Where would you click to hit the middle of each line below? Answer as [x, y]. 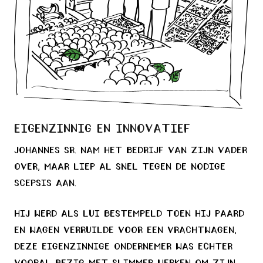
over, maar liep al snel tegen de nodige [120, 167]
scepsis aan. [45, 183]
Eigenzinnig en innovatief [102, 129]
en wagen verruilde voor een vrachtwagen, [125, 230]
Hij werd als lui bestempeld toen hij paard [129, 214]
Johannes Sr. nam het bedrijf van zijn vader [131, 151]
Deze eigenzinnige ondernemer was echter [123, 247]
